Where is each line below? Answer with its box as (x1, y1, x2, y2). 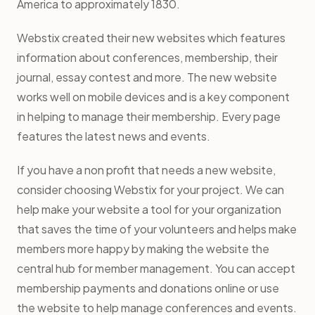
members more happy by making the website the (17, 240, 269, 256)
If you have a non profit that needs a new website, (17, 162, 276, 177)
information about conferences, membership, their (17, 49, 278, 65)
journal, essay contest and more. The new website (17, 69, 277, 84)
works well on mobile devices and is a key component (17, 89, 290, 104)
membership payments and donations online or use (17, 280, 279, 295)
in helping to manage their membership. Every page (17, 108, 281, 124)
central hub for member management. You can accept (17, 260, 295, 276)
